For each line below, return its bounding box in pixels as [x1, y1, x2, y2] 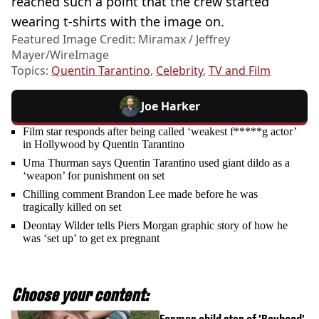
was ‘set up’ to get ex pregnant [23, 232, 159, 245]
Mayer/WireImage [11, 47, 109, 63]
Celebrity [156, 63, 203, 79]
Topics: [11, 63, 51, 79]
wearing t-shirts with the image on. [11, 13, 224, 31]
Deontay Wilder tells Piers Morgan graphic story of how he [23, 219, 288, 232]
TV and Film [209, 63, 271, 79]
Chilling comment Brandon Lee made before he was [23, 188, 258, 201]
